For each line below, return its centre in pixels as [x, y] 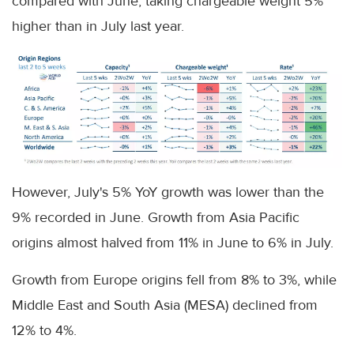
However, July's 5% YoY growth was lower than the [168, 192]
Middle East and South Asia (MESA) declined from [165, 305]
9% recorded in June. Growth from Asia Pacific [156, 217]
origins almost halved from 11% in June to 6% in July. [173, 242]
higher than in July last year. [98, 26]
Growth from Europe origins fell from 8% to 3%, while [174, 279]
